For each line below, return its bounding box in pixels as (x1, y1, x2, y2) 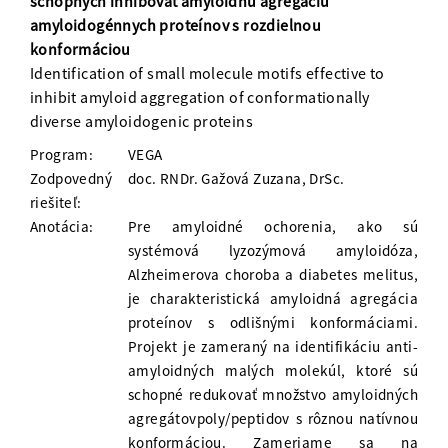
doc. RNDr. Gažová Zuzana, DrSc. (128, 169, 345, 189)
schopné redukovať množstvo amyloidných (128, 385, 418, 405)
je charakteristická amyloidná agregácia (128, 289, 418, 309)
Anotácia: (30, 217, 94, 237)
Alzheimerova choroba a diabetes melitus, (128, 265, 418, 285)
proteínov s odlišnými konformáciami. (128, 313, 418, 333)
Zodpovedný (30, 169, 113, 189)
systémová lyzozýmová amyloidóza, (128, 241, 418, 261)
